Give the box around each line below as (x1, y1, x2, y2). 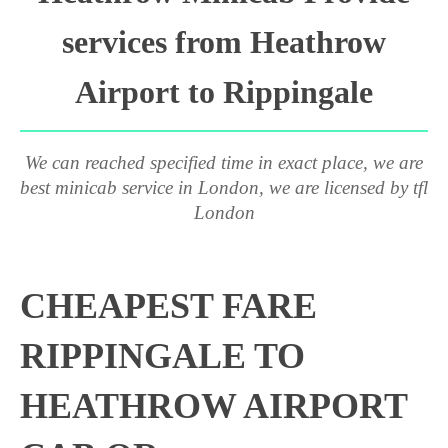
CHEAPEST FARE (20, 286, 317, 326)
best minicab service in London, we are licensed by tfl (20, 177, 428, 198)
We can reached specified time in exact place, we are (25, 152, 423, 173)
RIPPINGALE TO (20, 336, 305, 376)
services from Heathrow (62, 24, 386, 60)
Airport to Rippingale (75, 74, 373, 110)
